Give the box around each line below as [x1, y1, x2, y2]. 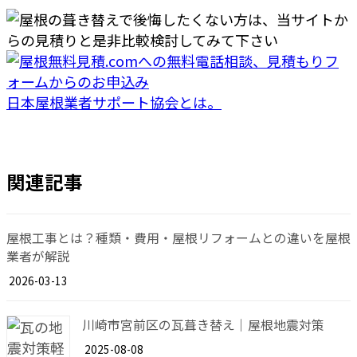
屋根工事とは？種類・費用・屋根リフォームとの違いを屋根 [6, 229, 351, 248]
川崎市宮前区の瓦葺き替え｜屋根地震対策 [82, 315, 324, 334]
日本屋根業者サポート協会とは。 [6, 91, 222, 112]
